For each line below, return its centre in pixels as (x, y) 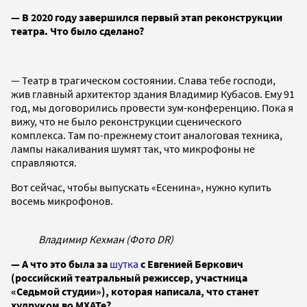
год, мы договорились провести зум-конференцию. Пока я (152, 107)
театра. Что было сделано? (77, 30)
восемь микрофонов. (62, 200)
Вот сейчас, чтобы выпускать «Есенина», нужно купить (141, 187)
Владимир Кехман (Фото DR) (106, 239)
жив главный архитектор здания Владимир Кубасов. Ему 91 (153, 94)
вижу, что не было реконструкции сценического (126, 121)
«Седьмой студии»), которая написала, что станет (135, 291)
